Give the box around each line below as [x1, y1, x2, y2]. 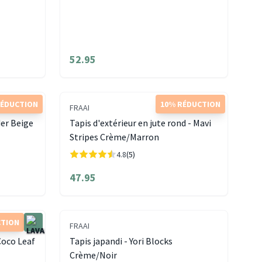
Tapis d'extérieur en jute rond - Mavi [69, 117, 211, 129]
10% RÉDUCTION [160, 99, 220, 110]
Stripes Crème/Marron [69, 131, 159, 143]
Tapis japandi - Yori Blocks [69, 235, 173, 247]
